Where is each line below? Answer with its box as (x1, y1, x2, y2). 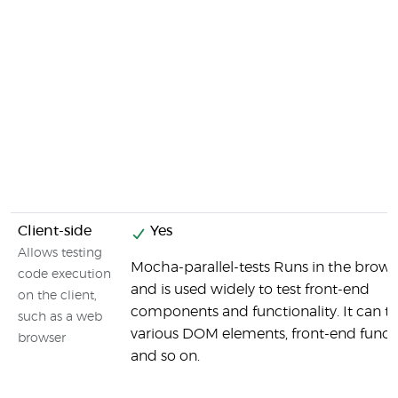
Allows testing (18, 247, 102, 259)
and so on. (131, 349, 200, 363)
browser (18, 332, 66, 345)
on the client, (18, 290, 97, 302)
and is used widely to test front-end (131, 283, 370, 297)
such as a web (18, 311, 102, 323)
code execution (18, 268, 111, 281)
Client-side (18, 224, 92, 238)
